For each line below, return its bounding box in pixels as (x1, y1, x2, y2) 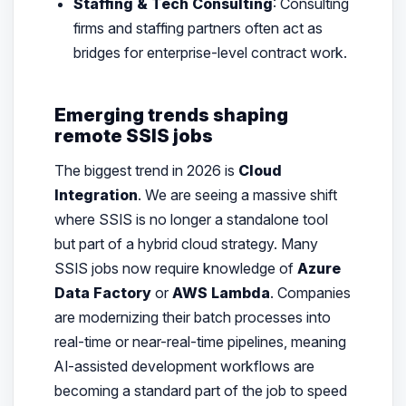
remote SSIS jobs (53, 124, 213, 148)
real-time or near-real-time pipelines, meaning (53, 332, 346, 351)
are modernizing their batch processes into (53, 307, 331, 326)
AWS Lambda (171, 283, 270, 302)
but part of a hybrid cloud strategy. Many (53, 234, 318, 253)
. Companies (269, 283, 351, 302)
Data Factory (53, 283, 151, 302)
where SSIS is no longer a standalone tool (53, 209, 328, 228)
